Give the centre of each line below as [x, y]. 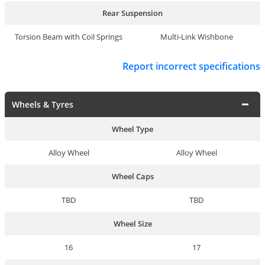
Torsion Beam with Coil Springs [69, 37]
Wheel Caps [132, 176]
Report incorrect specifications [191, 67]
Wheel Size [132, 223]
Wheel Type [132, 129]
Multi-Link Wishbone [196, 37]
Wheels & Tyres [43, 104]
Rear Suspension [132, 13]
